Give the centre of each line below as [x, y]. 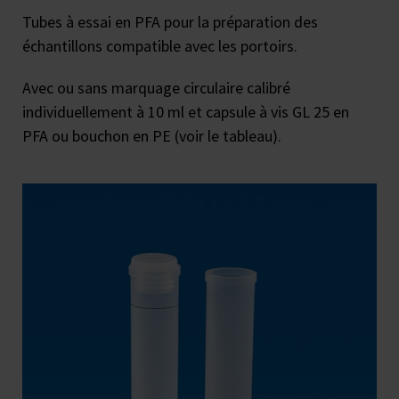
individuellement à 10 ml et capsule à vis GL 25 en [186, 112]
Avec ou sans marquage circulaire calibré [156, 88]
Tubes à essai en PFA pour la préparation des [170, 22]
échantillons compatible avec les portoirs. [160, 46]
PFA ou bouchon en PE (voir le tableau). [152, 136]
